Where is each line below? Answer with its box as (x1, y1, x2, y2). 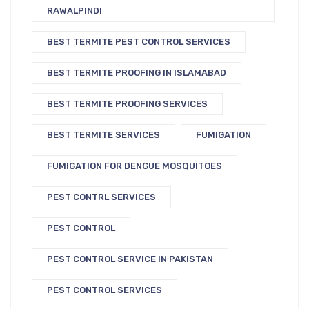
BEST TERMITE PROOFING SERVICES (47, 99, 208, 110)
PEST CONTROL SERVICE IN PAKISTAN (47, 254, 213, 265)
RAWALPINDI (47, 6, 102, 17)
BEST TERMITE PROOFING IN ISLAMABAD (47, 68, 226, 79)
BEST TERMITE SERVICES (47, 130, 160, 141)
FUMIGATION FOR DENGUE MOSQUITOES (47, 161, 222, 172)
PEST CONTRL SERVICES (47, 192, 156, 203)
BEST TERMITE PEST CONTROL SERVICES (47, 37, 230, 48)
